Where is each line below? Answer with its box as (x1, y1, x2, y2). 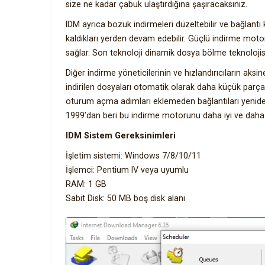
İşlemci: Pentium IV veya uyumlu (66, 165, 189, 174)
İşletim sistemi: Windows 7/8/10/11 (66, 151, 201, 160)
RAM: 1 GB (66, 179, 106, 189)
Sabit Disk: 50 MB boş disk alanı (66, 193, 185, 203)
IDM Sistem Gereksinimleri (66, 131, 176, 140)
